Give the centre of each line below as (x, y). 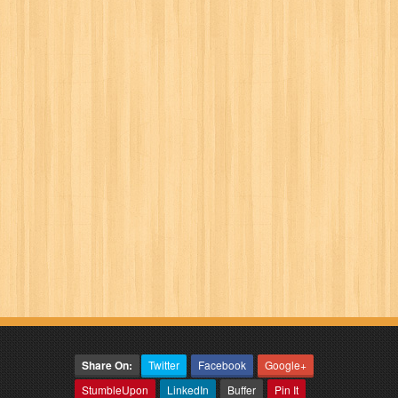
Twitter (164, 365)
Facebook (222, 365)
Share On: (107, 365)
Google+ (286, 365)
